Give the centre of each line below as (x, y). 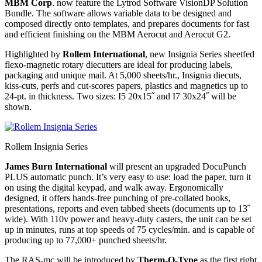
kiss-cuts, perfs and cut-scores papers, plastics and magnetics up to (126, 86)
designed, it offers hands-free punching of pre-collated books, (118, 198)
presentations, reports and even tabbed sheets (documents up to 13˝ (127, 209)
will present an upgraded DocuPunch (177, 167)
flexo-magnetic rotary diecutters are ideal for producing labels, (119, 65)
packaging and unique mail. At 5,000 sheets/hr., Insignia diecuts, (123, 75)
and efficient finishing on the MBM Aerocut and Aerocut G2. (118, 35)
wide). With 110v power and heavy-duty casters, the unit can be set (128, 219)
